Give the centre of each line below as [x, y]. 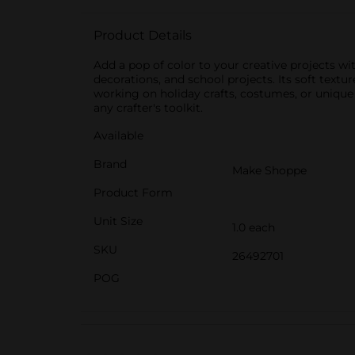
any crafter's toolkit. [148, 108]
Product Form [133, 193]
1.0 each [254, 227]
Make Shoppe [269, 170]
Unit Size [118, 221]
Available [118, 136]
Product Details [143, 35]
